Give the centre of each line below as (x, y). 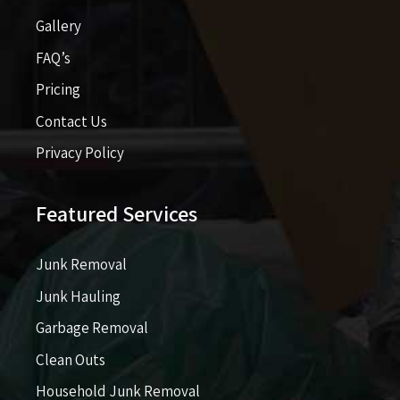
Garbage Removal (92, 328)
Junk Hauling (78, 296)
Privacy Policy (80, 153)
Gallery (58, 26)
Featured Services (117, 214)
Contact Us (71, 121)
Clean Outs (71, 359)
